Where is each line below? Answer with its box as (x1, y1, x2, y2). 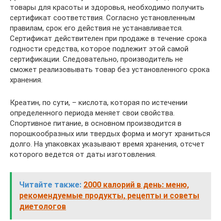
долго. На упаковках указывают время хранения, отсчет (10, 139, 205, 148)
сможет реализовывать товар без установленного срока (10, 65, 210, 74)
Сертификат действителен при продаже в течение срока (10, 34, 207, 43)
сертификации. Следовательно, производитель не (10, 54, 183, 64)
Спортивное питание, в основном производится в (10, 118, 182, 128)
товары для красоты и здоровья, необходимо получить (10, 2, 204, 12)
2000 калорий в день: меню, (83, 180, 189, 189)
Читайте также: (19, 180, 81, 189)
